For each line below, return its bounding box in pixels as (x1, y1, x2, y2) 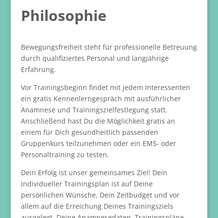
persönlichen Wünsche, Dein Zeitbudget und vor (20, 190, 180, 200)
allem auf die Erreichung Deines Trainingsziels (20, 201, 173, 211)
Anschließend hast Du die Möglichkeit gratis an (20, 116, 175, 126)
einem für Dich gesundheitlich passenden (20, 127, 158, 137)
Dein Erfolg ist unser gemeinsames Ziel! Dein (20, 167, 167, 177)
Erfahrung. (20, 64, 56, 74)
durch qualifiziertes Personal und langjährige (20, 53, 169, 63)
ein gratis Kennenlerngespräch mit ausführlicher (20, 93, 181, 103)
